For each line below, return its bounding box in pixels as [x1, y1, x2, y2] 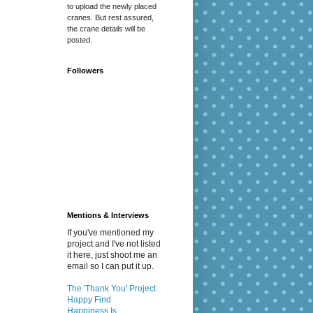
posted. [67, 36, 92, 45]
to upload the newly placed [67, 2, 156, 11]
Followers [67, 66, 103, 75]
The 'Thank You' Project [67, 284, 156, 294]
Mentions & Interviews [67, 211, 149, 220]
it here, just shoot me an [67, 250, 157, 261]
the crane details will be [67, 24, 145, 34]
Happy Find [67, 295, 111, 305]
